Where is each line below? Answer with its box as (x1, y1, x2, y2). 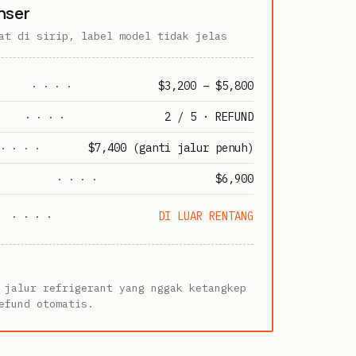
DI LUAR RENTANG (157, 208, 253, 223)
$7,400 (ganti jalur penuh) (87, 140, 253, 155)
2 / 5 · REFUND (164, 109, 253, 124)
